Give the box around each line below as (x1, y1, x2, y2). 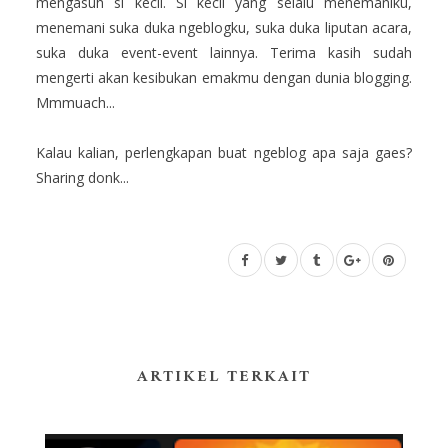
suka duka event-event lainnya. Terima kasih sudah (36, 43, 412, 63)
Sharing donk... (36, 168, 129, 188)
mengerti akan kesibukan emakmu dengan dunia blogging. (36, 68, 412, 88)
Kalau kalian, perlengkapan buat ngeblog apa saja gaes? (36, 143, 412, 163)
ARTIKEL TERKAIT (137, 363, 311, 392)
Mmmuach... (36, 93, 115, 113)
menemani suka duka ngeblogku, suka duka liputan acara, (36, 18, 412, 38)
